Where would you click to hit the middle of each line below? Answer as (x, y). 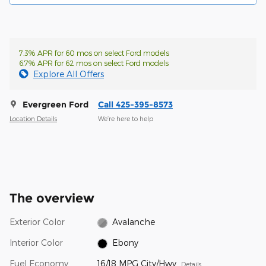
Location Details (33, 118)
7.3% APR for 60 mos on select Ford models (94, 53)
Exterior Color (37, 222)
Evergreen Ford (56, 105)
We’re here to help (126, 118)
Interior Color (36, 243)
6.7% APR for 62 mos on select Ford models (94, 63)
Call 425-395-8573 (135, 105)
